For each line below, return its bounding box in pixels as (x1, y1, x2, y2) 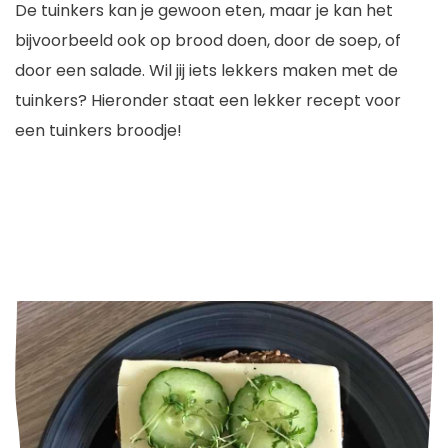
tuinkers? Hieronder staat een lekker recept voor (15, 88, 401, 112)
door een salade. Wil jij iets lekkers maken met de (15, 58, 398, 82)
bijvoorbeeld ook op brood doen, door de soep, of (15, 28, 401, 52)
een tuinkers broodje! (15, 118, 182, 142)
